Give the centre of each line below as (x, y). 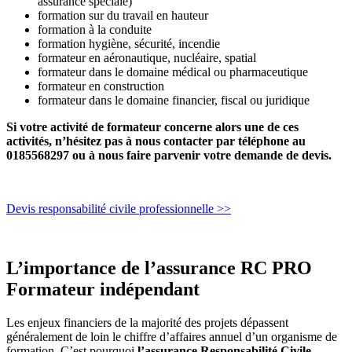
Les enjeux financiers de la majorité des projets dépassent (147, 323)
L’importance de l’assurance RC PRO (159, 268)
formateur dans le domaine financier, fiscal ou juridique (174, 100)
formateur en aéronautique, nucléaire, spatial (147, 57)
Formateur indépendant (103, 290)
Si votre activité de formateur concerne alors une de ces (152, 126)
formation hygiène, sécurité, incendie (129, 43)
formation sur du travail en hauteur (123, 15)
